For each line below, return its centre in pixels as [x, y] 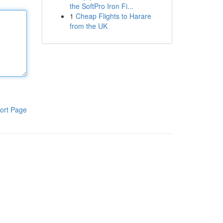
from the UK [88, 26]
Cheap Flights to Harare [113, 16]
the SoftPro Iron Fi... [101, 6]
